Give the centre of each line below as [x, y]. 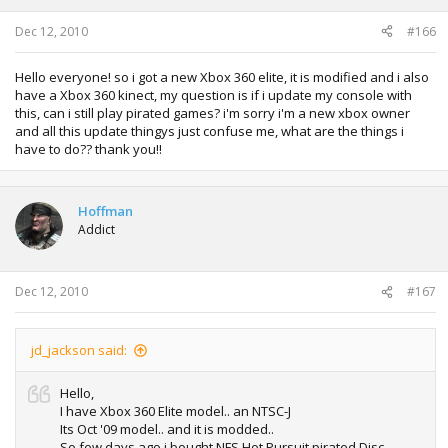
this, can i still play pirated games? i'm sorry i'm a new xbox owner [212, 112]
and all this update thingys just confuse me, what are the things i [209, 130]
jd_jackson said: [79, 350]
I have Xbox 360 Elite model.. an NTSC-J [175, 411]
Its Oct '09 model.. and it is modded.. [167, 429]
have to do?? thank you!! [88, 148]
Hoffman [105, 210]
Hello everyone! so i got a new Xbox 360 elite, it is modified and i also [222, 76]
